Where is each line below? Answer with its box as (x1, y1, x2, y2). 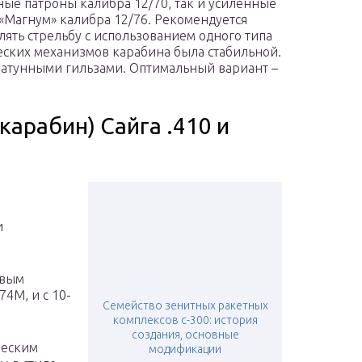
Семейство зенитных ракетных (102, 299, 268, 313)
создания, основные (131, 328, 239, 342)
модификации (149, 343, 221, 356)
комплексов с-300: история (112, 314, 258, 327)
